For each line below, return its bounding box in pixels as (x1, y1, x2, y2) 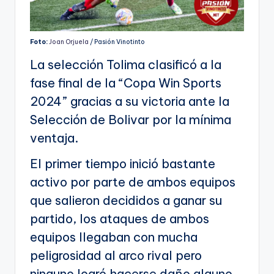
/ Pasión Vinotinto (89, 38, 145, 46)
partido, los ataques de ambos (30, 211, 209, 227)
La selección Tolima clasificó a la (30, 57, 221, 73)
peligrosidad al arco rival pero (30, 248, 202, 264)
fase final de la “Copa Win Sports (30, 75, 221, 91)
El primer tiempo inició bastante (30, 156, 215, 172)
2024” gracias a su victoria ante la (30, 94, 229, 109)
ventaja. (30, 130, 78, 146)
